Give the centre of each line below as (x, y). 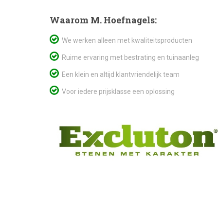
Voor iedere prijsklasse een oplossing (117, 91)
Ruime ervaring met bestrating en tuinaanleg (129, 57)
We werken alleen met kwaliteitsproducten (126, 40)
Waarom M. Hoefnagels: (103, 20)
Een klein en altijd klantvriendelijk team (119, 74)
